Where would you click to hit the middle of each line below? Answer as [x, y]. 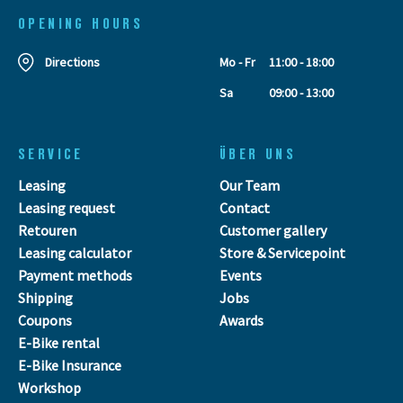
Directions [72, 62]
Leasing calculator [75, 252]
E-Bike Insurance [70, 365]
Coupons [45, 320]
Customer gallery [273, 230]
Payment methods [75, 275]
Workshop [49, 387]
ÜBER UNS [258, 153]
